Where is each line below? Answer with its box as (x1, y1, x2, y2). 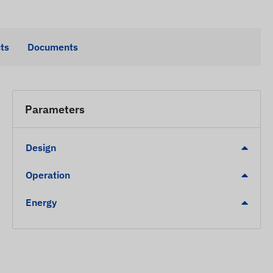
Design (26, 141, 56, 154)
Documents (27, 41, 78, 54)
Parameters (25, 102, 85, 116)
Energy (26, 196, 57, 209)
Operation (26, 169, 70, 182)
